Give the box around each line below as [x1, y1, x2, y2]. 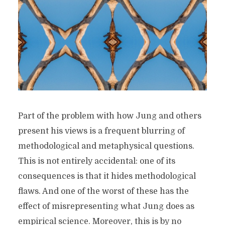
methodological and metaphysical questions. [18, 141, 194, 151]
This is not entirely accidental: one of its [18, 156, 175, 166]
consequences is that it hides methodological [18, 171, 196, 181]
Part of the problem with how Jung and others [18, 111, 201, 121]
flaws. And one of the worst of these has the [18, 186, 189, 196]
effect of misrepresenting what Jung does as [18, 201, 194, 211]
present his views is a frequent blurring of [18, 126, 185, 136]
